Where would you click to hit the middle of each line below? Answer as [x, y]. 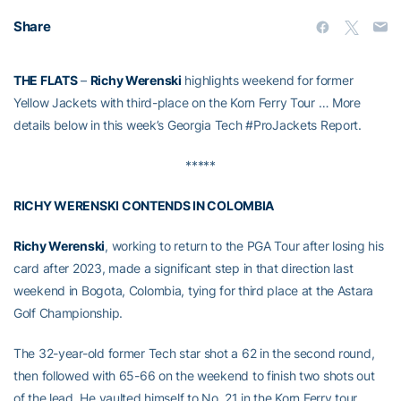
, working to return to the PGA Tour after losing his [244, 245]
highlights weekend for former [267, 80]
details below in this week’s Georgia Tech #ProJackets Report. [188, 124]
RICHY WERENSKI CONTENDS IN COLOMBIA [144, 205]
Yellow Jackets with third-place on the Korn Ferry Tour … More [187, 102]
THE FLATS [46, 80]
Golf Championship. [68, 312]
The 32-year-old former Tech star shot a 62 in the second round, [194, 353]
